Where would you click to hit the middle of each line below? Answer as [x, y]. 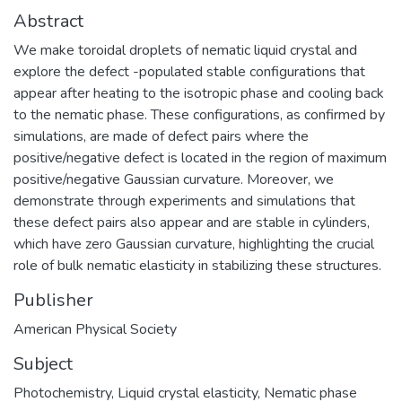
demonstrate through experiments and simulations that [184, 201]
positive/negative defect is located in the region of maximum [200, 157]
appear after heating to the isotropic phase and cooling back [199, 93]
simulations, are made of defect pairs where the [161, 136]
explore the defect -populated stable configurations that [189, 71]
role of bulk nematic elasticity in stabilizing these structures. [197, 265]
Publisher [53, 300]
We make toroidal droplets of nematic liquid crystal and [185, 50]
